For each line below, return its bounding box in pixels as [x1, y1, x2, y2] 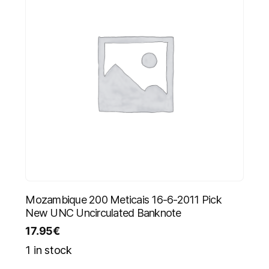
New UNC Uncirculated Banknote [25, 206, 181, 219]
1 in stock [25, 243, 72, 256]
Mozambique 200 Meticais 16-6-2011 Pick [25, 193, 222, 206]
